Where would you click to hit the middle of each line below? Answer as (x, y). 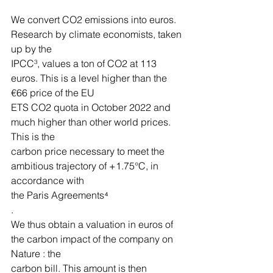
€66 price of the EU (53, 93)
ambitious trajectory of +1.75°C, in (86, 166)
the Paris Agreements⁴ (60, 195)
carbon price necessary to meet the (89, 151)
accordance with (48, 180)
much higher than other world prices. (92, 122)
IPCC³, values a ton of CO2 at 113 (85, 63)
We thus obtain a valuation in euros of (93, 224)
